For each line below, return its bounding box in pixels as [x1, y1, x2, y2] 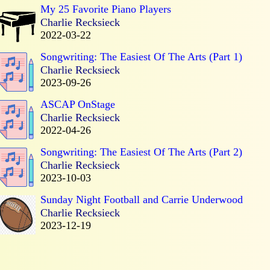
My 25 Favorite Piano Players [40, 2, 171, 15]
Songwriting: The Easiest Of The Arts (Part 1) [40, 50, 242, 63]
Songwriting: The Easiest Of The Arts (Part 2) [40, 145, 242, 158]
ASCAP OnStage [40, 98, 115, 110]
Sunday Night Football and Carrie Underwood [40, 193, 243, 206]
